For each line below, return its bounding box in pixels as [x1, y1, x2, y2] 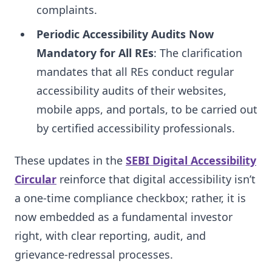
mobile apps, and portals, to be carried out [36, 101, 257, 117]
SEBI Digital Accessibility [126, 153, 256, 168]
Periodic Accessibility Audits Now [36, 26, 214, 41]
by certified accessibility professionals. [36, 120, 235, 135]
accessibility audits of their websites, [36, 83, 226, 98]
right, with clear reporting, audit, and [15, 228, 206, 243]
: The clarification [154, 45, 242, 60]
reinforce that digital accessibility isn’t [56, 172, 256, 186]
